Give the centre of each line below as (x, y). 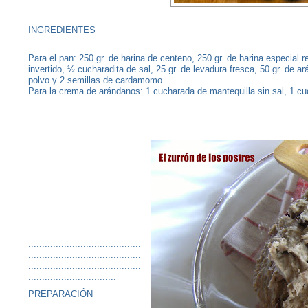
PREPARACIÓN (60, 294)
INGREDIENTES (62, 30)
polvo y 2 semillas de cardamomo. (96, 80)
